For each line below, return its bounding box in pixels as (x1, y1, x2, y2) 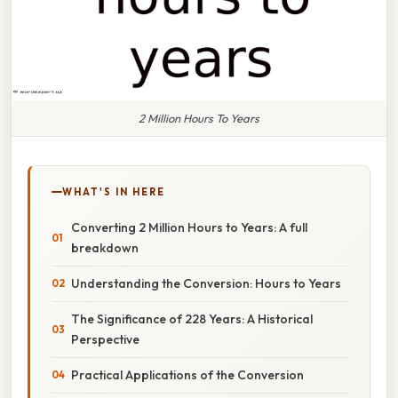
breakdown (71, 239, 139, 256)
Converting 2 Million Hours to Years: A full (71, 219, 307, 235)
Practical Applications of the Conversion (71, 366, 304, 383)
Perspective (71, 330, 139, 347)
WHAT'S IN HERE (62, 185, 165, 198)
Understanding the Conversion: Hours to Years (71, 275, 341, 291)
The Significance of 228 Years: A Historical (71, 310, 313, 327)
